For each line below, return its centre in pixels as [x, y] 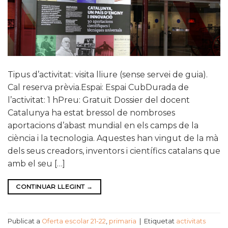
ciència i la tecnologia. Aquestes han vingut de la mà [113, 138]
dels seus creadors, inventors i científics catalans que [114, 151]
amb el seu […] [36, 163]
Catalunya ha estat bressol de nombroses [91, 112]
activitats [191, 221]
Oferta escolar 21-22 [74, 221]
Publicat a [25, 221]
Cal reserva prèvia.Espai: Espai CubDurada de [98, 87]
